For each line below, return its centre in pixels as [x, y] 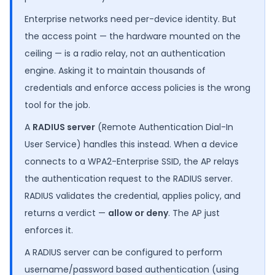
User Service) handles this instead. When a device [131, 144]
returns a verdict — [66, 213]
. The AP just [194, 213]
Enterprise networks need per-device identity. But [130, 19]
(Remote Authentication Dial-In [164, 127]
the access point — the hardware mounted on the [133, 36]
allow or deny [138, 213]
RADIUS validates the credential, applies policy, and [133, 196]
